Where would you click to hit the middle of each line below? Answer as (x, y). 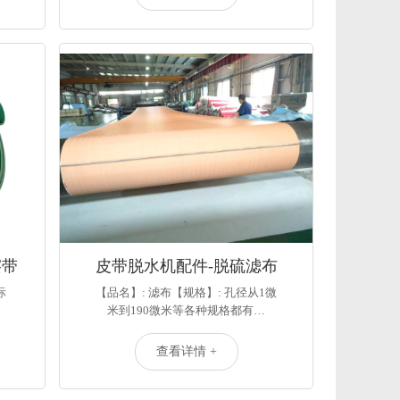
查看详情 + (186, 351)
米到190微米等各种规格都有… (186, 310)
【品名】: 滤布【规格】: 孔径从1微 (186, 292)
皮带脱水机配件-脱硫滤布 (186, 266)
